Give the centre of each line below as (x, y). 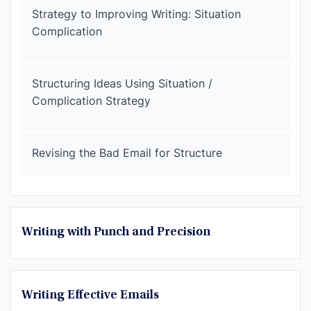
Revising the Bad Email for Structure (127, 152)
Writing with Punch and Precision (116, 232)
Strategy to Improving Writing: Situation (136, 14)
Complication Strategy (91, 100)
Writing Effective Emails (90, 295)
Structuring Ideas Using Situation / (122, 83)
